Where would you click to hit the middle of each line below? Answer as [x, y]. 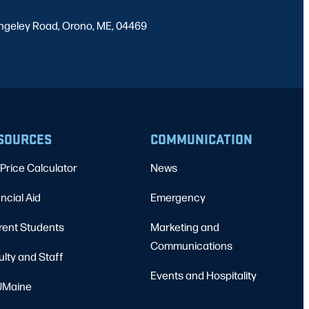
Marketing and [185, 227]
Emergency [178, 197]
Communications [191, 246]
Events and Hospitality [203, 275]
